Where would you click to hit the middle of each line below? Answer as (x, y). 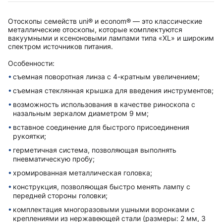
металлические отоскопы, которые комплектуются (95, 30)
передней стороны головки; (60, 196)
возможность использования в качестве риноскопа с (104, 105)
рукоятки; (29, 136)
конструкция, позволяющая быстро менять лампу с (102, 187)
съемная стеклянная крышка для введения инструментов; (113, 91)
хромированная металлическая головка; (83, 173)
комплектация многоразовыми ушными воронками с (104, 210)
